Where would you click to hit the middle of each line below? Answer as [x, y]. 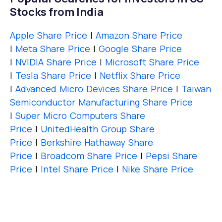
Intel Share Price [77, 169]
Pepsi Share [171, 155]
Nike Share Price [158, 169]
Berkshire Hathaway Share [97, 142]
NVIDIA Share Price [57, 62]
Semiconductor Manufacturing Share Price [101, 102]
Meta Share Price [53, 48]
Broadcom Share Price [89, 155]
